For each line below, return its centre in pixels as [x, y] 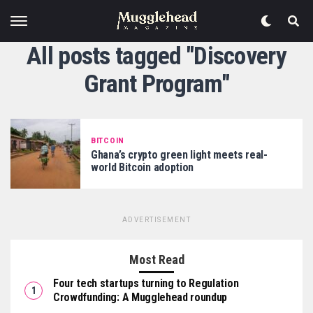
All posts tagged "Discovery [156, 56]
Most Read [156, 260]
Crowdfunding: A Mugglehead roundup [140, 297]
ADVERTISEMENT [156, 220]
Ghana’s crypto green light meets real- [179, 154]
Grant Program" [156, 84]
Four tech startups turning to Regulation [146, 283]
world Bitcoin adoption [142, 167]
